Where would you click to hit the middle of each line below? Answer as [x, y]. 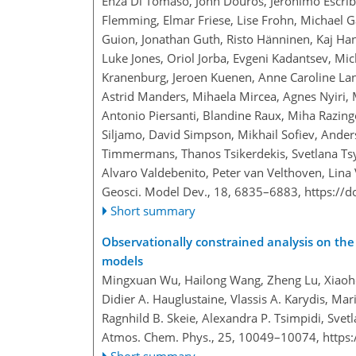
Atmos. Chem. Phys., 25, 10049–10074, [212, 337]
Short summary [153, 211]
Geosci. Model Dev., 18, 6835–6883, [203, 192]
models [122, 261]
